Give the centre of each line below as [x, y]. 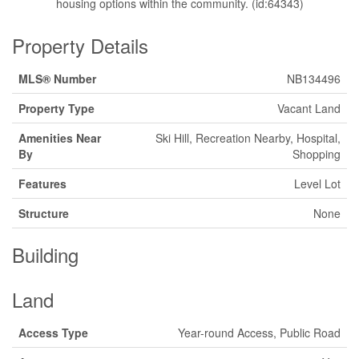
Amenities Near [60, 137]
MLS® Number [57, 78]
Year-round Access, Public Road [259, 332]
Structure [44, 213]
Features [42, 183]
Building [45, 254]
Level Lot [317, 183]
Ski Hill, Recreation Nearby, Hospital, [248, 137]
